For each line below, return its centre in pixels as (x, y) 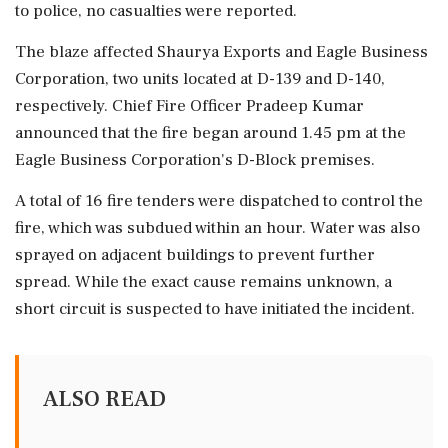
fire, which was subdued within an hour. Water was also (217, 228)
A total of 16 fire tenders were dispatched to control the (219, 201)
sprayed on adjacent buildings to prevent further (195, 255)
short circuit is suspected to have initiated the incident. (215, 309)
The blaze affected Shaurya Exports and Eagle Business (221, 52)
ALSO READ (104, 399)
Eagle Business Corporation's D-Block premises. (195, 160)
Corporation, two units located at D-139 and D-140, (200, 79)
